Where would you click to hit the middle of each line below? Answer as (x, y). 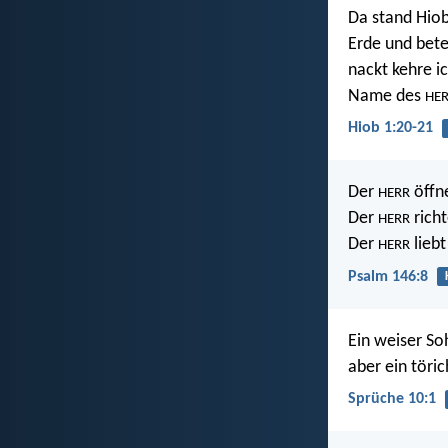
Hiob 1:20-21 (390, 128)
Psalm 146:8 (388, 276)
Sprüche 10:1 (392, 398)
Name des (386, 97)
